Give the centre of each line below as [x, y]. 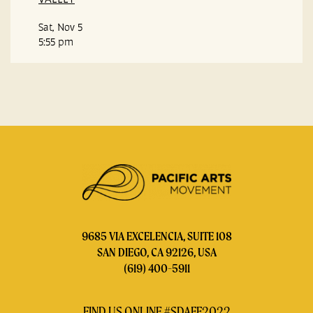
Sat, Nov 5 [60, 27]
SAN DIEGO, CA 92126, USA [156, 252]
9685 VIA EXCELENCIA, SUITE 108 [156, 236]
